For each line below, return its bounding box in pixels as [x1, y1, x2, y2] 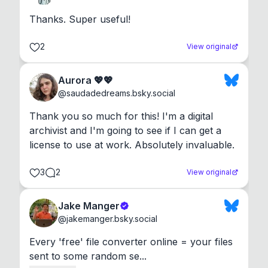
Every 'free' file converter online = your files [29, 235, 233, 248]
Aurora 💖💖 [58, 74, 113, 86]
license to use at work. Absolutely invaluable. [29, 138, 234, 151]
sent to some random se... [29, 249, 147, 262]
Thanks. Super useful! [29, 13, 130, 25]
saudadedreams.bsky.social [66, 87, 175, 98]
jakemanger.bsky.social [66, 213, 157, 224]
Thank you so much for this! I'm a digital [29, 109, 213, 122]
